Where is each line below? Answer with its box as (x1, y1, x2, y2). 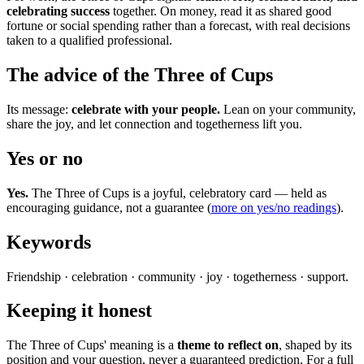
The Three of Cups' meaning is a (6, 338, 177, 353)
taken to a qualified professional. (6, 33, 172, 48)
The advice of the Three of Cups (6, 64, 273, 86)
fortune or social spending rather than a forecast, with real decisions (6, 19, 350, 33)
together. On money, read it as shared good (110, 4, 331, 19)
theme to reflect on (177, 338, 279, 353)
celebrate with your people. (71, 102, 220, 116)
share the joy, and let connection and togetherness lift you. (6, 116, 302, 131)
